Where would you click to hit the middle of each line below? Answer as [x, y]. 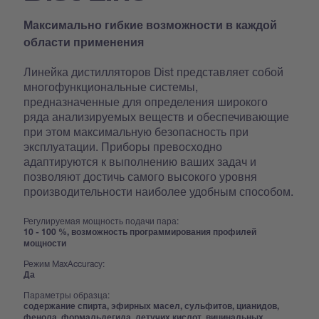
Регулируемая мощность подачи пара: [101, 221]
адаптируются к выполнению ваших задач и [140, 161]
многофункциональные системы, [111, 86]
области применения [84, 44]
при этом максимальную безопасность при [136, 131]
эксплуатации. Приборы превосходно [123, 146]
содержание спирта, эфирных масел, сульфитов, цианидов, [152, 307]
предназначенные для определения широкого [146, 101]
